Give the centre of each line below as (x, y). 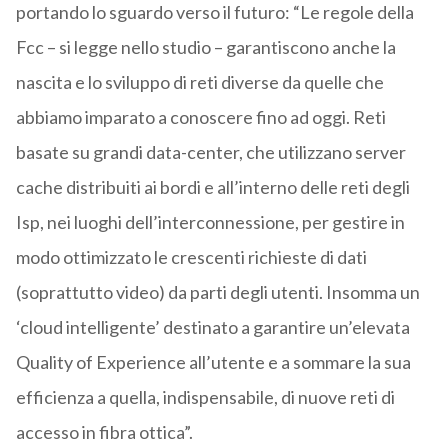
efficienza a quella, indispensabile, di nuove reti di (205, 397)
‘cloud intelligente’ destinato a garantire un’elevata (212, 327)
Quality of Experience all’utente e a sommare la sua (213, 362)
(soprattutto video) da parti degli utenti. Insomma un (217, 292)
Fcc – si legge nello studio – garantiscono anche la (205, 47)
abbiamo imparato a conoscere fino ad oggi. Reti (200, 117)
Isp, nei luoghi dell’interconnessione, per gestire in (210, 222)
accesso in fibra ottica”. (104, 432)
